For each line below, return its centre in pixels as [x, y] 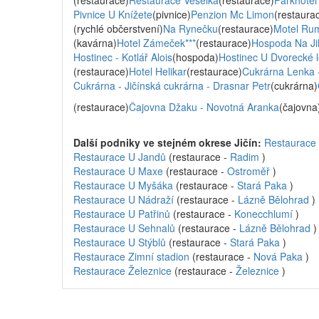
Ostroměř [249, 171]
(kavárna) [95, 43]
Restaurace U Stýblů [120, 242]
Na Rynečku [190, 28]
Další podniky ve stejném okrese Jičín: [169, 142]
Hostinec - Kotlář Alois [123, 57]
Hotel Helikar [158, 71]
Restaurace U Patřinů [122, 214]
